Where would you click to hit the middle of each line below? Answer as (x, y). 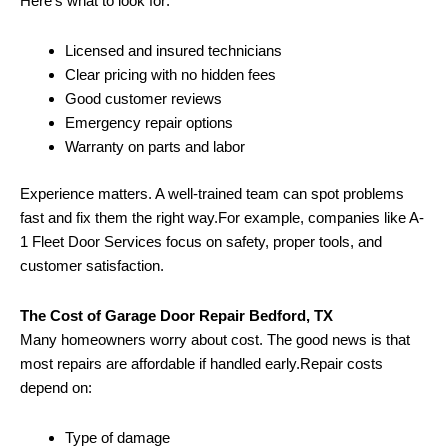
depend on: (56, 388)
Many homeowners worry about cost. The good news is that (215, 340)
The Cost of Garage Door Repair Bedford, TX (176, 316)
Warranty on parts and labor (155, 147)
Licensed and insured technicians (173, 51)
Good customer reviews (143, 99)
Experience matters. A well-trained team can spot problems (212, 193)
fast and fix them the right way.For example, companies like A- (222, 217)
